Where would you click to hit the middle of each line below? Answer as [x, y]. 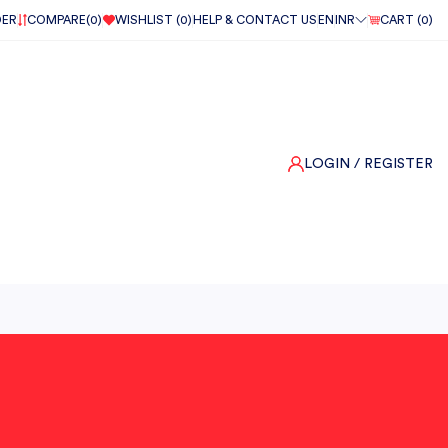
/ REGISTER [393, 163]
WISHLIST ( [147, 20]
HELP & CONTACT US [255, 20]
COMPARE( [58, 20]
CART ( [400, 20]
